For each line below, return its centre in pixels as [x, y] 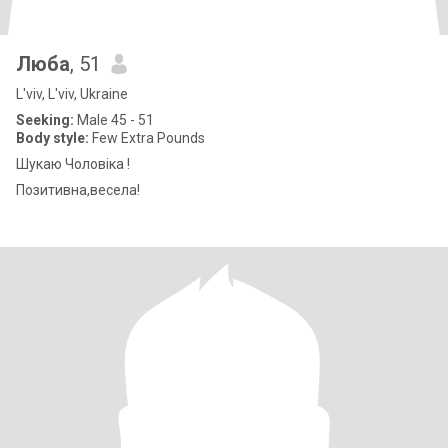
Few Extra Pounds [147, 138]
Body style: [52, 138]
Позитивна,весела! [78, 190]
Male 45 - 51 [114, 120]
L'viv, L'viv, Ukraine [72, 94]
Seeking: [45, 120]
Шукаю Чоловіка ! [73, 164]
